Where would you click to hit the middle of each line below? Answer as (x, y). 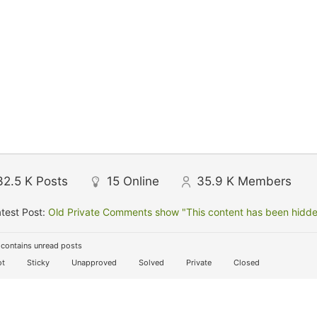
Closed (246, 263)
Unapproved (93, 263)
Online (141, 181)
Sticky (37, 263)
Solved (150, 263)
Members (265, 181)
